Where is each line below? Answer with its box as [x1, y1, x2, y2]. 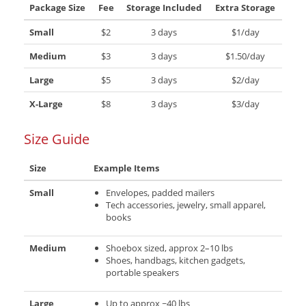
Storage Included [126, 1, 201, 14]
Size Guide [24, 130, 89, 149]
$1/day [231, 26, 260, 39]
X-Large [29, 98, 63, 111]
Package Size [29, 1, 85, 14]
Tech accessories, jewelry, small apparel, [106, 199, 266, 212]
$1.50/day [225, 50, 265, 63]
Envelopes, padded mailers [106, 186, 214, 199]
